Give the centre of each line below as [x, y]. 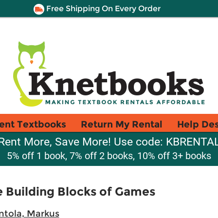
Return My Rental [122, 124]
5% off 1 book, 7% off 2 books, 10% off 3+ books [109, 156]
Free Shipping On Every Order [102, 9]
